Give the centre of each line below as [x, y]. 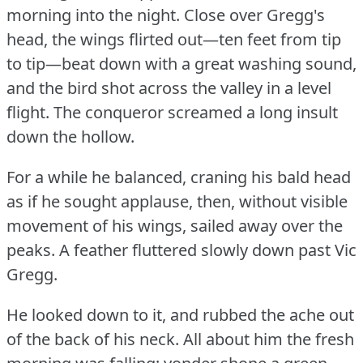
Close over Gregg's [254, 15]
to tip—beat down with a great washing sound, [181, 63]
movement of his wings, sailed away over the [175, 225]
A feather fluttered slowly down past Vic [208, 250]
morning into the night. [93, 15]
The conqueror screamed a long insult [196, 112]
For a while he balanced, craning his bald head [179, 177]
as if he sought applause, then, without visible [177, 201]
